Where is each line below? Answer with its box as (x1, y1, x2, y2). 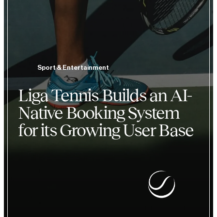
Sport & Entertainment (37, 64, 109, 71)
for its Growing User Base (18, 120, 194, 140)
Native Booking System (18, 103, 180, 123)
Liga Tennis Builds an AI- (18, 85, 192, 106)
